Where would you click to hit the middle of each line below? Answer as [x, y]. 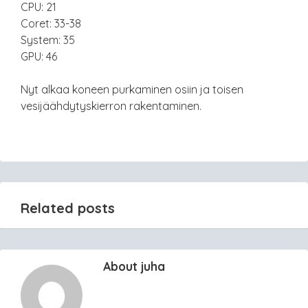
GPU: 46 [39, 56]
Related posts [68, 208]
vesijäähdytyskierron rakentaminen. [111, 106]
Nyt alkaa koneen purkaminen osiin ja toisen [132, 89]
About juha [134, 266]
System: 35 [48, 40]
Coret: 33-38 [51, 23]
